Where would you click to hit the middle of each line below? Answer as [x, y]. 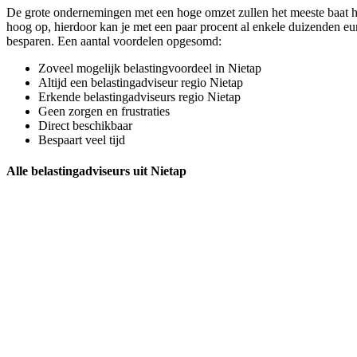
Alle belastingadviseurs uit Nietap [96, 171]
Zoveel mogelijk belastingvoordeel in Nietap [150, 68]
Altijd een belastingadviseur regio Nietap [141, 82]
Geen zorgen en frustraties [104, 111]
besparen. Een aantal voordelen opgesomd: [114, 41]
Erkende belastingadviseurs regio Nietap [139, 96]
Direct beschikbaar [85, 125]
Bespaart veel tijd [82, 139]
